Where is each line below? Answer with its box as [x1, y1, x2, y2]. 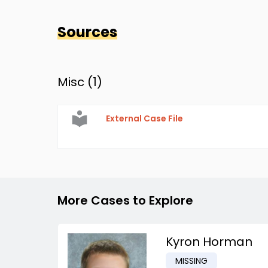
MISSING [175, 255, 208, 267]
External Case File [106, 112, 183, 124]
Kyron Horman [166, 233, 252, 250]
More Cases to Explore [57, 192, 193, 209]
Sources [57, 22, 117, 42]
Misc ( [57, 74, 93, 90]
